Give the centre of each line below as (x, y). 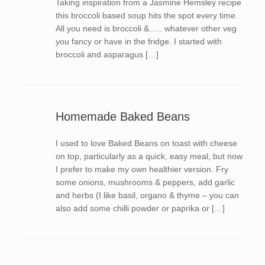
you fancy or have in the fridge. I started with (138, 41)
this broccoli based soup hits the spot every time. (146, 15)
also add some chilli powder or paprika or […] (140, 208)
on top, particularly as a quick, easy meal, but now (149, 156)
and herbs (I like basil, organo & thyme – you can (147, 195)
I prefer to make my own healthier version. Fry (142, 169)
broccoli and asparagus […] (107, 54)
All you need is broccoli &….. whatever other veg (146, 28)
